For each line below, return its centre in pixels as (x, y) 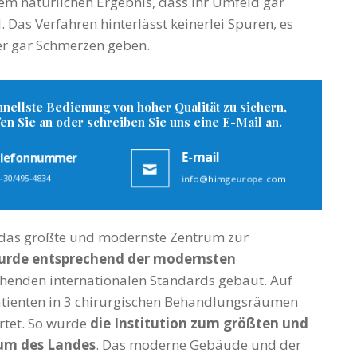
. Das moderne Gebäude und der (198, 345)
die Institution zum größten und (199, 324)
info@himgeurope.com (233, 178)
